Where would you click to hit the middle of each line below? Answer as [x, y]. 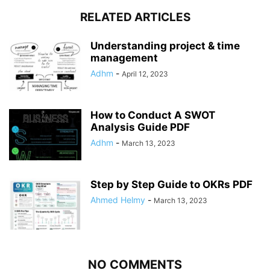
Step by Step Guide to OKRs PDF [171, 185]
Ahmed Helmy [118, 200]
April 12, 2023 [145, 74]
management [124, 58]
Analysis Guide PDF [140, 127]
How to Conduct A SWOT [153, 115]
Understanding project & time [165, 46]
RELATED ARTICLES [135, 17]
